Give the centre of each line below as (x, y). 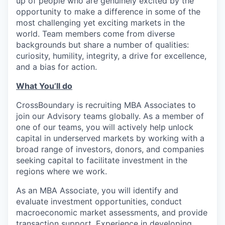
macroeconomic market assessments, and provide (112, 212)
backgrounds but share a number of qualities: (102, 45)
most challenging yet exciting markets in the (100, 23)
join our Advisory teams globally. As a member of (110, 116)
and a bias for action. (57, 67)
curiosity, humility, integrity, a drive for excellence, (111, 56)
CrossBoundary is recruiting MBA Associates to (106, 105)
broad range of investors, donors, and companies (110, 149)
